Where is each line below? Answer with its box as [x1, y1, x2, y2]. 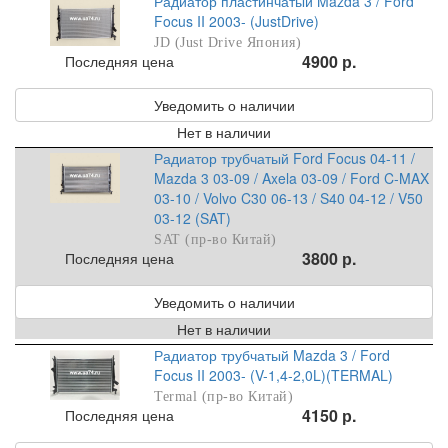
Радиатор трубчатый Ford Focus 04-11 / [154, 148, 416, 169]
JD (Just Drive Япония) [154, 35, 302, 51]
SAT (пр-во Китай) [154, 232, 277, 248]
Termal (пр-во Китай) [154, 389, 294, 405]
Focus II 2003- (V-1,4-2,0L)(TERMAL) [154, 365, 394, 386]
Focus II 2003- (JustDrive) [154, 11, 320, 32]
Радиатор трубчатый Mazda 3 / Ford [154, 345, 391, 366]
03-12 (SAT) [154, 208, 232, 229]
